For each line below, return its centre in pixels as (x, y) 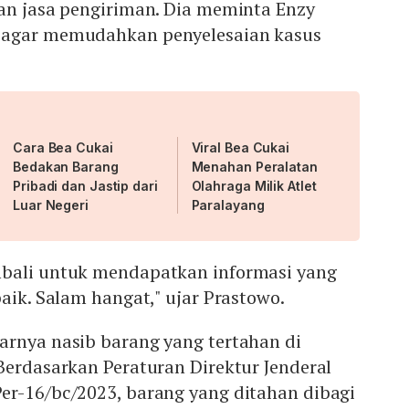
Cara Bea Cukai (63, 148)
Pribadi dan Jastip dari (85, 186)
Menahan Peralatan (254, 167)
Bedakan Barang (66, 167)
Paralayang (228, 205)
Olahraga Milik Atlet (254, 186)
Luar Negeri (51, 205)
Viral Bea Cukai (241, 148)
